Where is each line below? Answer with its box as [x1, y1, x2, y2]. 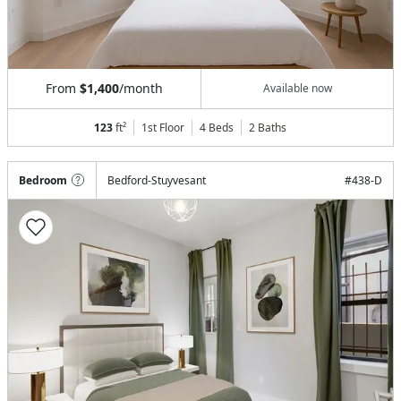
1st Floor [141, 119, 184, 135]
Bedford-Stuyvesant [107, 172, 206, 188]
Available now [262, 81, 332, 97]
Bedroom [19, 172, 67, 188]
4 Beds [199, 119, 234, 135]
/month [119, 79, 163, 97]
